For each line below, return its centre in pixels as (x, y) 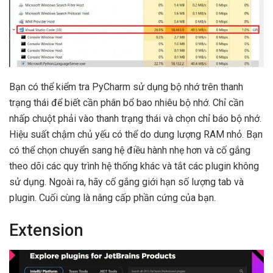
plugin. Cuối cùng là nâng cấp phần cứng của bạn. (112, 197)
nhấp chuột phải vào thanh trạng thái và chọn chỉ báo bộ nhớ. (135, 118)
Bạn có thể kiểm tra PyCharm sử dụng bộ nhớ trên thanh (126, 87)
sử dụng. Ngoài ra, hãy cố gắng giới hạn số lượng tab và (126, 182)
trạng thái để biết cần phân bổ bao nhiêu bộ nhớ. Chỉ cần (126, 102)
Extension (46, 231)
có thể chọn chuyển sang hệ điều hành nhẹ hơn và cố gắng (130, 150)
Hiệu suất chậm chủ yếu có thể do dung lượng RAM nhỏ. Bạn (136, 134)
